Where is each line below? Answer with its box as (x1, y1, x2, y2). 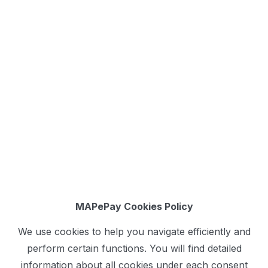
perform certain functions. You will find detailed (26, 242, 242, 255)
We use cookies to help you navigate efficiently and (17, 226, 251, 238)
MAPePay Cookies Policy (75, 200, 193, 212)
